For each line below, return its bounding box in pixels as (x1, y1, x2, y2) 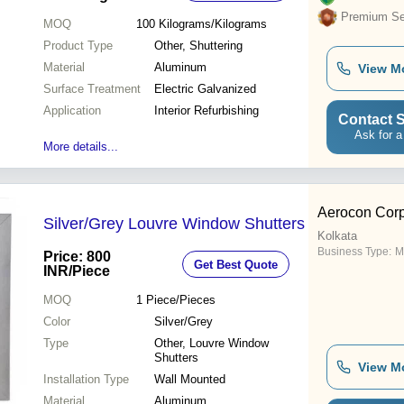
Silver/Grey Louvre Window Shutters (43, 215, 305, 234)
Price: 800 (43, 249, 111, 265)
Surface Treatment (43, 82, 141, 96)
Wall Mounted (154, 372, 225, 387)
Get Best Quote (194, 257, 278, 271)
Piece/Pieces (145, 293, 216, 308)
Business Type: (317, 245, 391, 259)
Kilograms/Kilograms (158, 17, 267, 32)
